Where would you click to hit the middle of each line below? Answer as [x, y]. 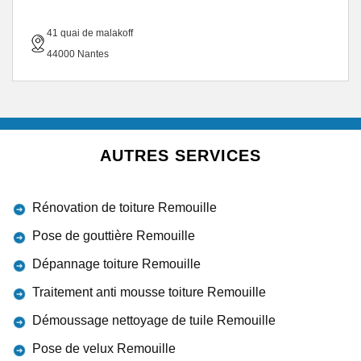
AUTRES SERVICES [180, 156]
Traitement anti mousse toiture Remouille [149, 292]
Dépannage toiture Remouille [116, 264]
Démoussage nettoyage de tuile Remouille [154, 320]
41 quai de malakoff [90, 33]
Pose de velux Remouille [104, 349]
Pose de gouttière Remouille [114, 236]
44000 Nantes [78, 54]
